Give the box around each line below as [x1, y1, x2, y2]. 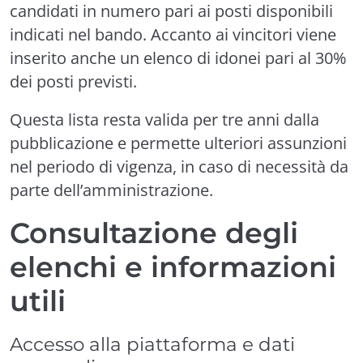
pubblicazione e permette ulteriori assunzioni [10, 132, 347, 154]
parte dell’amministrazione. [10, 179, 213, 201]
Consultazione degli [10, 216, 298, 250]
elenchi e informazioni [10, 250, 336, 284]
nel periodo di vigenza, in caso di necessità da [10, 156, 348, 177]
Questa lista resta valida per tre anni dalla [10, 109, 319, 130]
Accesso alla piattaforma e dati [10, 332, 295, 356]
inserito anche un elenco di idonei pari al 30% [10, 47, 347, 69]
